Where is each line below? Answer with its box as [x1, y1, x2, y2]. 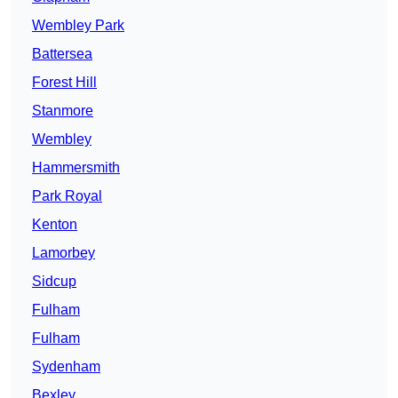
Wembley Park [32, 18, 124, 34]
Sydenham [32, 359, 100, 375]
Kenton [32, 217, 77, 233]
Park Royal [32, 188, 102, 204]
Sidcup [32, 274, 76, 290]
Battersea [32, 46, 92, 62]
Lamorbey [32, 245, 95, 261]
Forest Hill [32, 75, 97, 91]
